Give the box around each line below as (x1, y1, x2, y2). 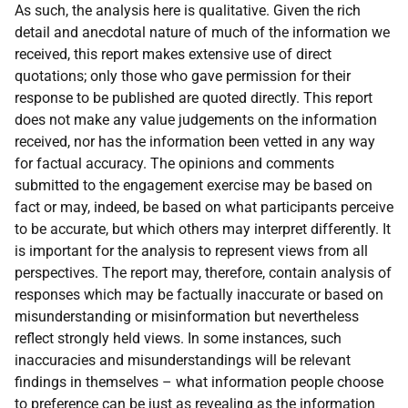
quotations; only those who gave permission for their (15, 67, 351, 86)
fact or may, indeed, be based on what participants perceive (15, 199, 393, 217)
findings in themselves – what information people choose (15, 373, 383, 392)
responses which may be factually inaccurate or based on (15, 286, 383, 304)
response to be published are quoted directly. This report (15, 89, 372, 107)
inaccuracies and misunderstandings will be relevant (15, 352, 351, 370)
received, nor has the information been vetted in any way (15, 133, 375, 151)
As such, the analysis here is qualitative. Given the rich (15, 2, 361, 20)
